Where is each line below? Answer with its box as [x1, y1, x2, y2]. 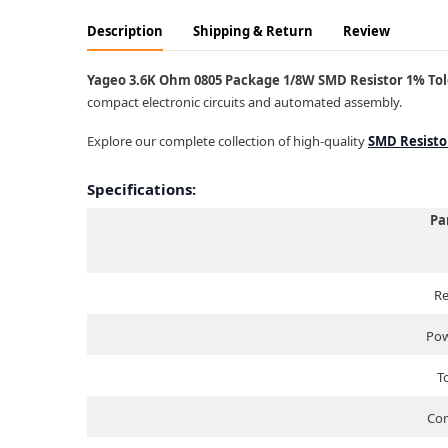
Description [87, 22, 163, 41]
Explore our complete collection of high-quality [87, 132, 368, 151]
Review [343, 22, 390, 41]
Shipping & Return [193, 22, 313, 41]
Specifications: [87, 179, 196, 200]
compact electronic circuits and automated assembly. [87, 93, 402, 112]
